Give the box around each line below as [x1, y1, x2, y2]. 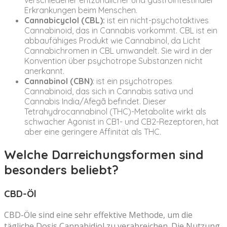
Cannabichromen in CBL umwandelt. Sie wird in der [24, 46, 212, 56]
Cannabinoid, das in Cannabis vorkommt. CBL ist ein [24, 25, 217, 36]
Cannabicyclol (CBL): [24, 15, 105, 26]
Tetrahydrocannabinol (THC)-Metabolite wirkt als [24, 106, 206, 117]
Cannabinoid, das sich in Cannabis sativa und [24, 86, 193, 97]
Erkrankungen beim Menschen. [24, 5, 137, 16]
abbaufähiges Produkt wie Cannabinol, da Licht [24, 35, 201, 46]
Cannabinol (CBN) [24, 76, 93, 87]
